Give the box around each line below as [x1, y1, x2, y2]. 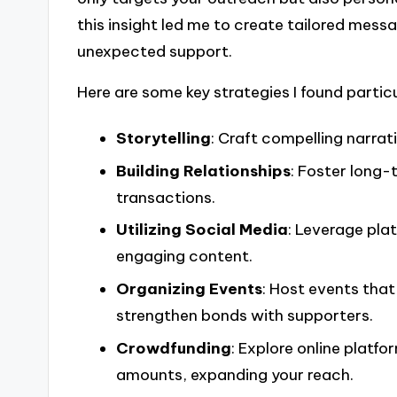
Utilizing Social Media [115, 220, 288, 240]
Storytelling [115, 128, 211, 148]
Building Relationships [115, 160, 291, 181]
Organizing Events [115, 279, 262, 300]
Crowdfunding [115, 339, 231, 359]
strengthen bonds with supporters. [115, 306, 373, 326]
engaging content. [115, 246, 253, 267]
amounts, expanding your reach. [115, 365, 354, 385]
